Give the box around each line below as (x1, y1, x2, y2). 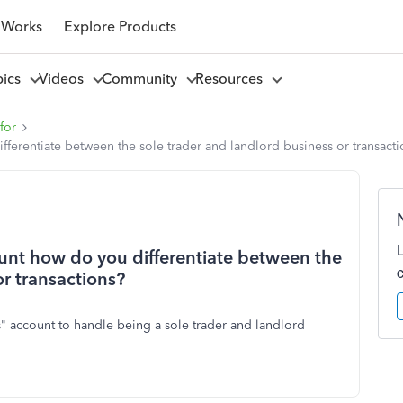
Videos (38, 69, 91, 87)
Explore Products (63, 17, 176, 35)
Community (101, 69, 184, 87)
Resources (194, 69, 270, 87)
